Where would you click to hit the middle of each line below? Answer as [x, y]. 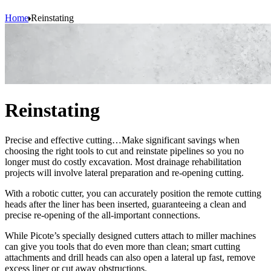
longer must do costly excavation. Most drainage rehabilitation [123, 162]
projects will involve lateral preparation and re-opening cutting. [124, 172]
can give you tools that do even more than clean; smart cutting [122, 246]
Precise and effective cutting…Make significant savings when [122, 140]
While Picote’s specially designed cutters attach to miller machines [130, 235]
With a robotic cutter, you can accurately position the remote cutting [133, 193]
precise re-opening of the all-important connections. [103, 215]
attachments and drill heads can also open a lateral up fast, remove [130, 257]
